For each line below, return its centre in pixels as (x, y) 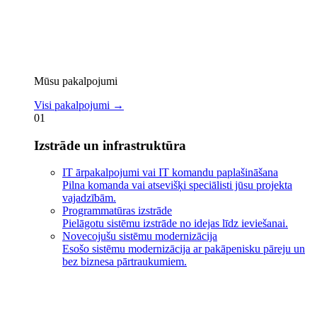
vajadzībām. (89, 198)
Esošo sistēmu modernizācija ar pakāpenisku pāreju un (184, 249)
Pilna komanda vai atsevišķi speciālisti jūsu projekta (177, 185)
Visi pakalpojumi (72, 105)
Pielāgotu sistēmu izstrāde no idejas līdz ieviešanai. (175, 224)
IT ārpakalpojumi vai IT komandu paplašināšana (170, 173)
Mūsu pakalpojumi (76, 81)
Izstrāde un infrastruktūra (110, 145)
